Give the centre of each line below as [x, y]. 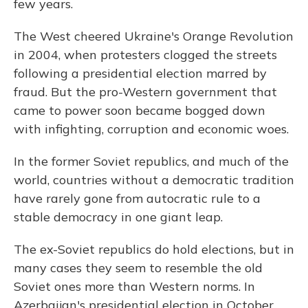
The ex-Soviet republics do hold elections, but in [154, 250]
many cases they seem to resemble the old [138, 268]
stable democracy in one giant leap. [118, 217]
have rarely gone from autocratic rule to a [137, 199]
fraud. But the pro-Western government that [145, 92]
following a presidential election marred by [140, 74]
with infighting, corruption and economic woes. [151, 129]
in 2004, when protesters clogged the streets [145, 55]
